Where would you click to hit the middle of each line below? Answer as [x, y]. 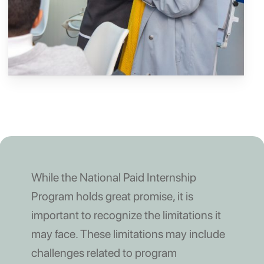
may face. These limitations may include [128, 234]
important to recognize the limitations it [126, 215]
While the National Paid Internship [113, 177]
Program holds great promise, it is [112, 196]
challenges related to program [104, 253]
